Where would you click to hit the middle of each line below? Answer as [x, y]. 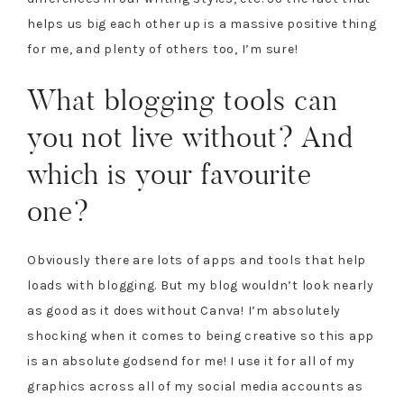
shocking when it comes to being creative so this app [201, 336]
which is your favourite [170, 174]
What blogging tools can [183, 100]
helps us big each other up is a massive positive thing [202, 24]
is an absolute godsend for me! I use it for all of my [191, 361]
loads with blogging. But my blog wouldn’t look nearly [201, 285]
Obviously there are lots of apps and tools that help [197, 260]
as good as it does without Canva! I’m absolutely [184, 311]
